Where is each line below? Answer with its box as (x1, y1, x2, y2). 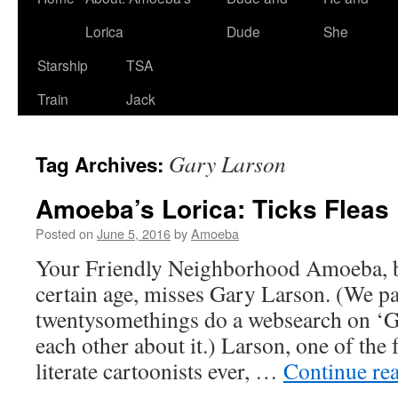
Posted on (36, 224, 93, 243)
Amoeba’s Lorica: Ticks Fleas (36, 190, 389, 227)
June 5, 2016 (97, 224, 171, 243)
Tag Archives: (36, 150, 169, 179)
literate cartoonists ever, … (36, 355, 283, 386)
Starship (37, 55, 88, 75)
